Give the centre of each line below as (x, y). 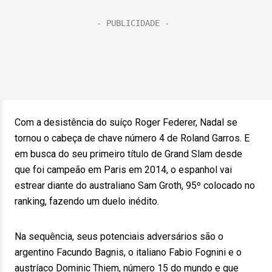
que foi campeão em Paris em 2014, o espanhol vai (123, 170)
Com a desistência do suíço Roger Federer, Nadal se (126, 122)
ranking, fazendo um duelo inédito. (87, 201)
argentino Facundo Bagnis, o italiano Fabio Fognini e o (128, 252)
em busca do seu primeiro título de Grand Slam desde (128, 154)
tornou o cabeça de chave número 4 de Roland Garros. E (132, 138)
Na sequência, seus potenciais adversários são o (119, 236)
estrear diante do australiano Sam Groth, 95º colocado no (135, 185)
